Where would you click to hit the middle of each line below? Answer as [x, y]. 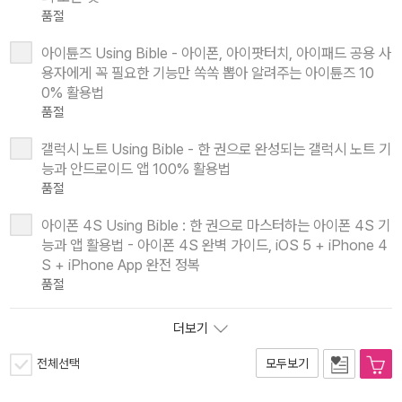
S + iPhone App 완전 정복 [121, 264]
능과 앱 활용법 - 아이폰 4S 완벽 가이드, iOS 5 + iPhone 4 [214, 245]
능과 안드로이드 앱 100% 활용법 [136, 168]
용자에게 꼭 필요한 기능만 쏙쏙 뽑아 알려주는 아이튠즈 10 [208, 72]
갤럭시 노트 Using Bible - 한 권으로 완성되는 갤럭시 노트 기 [216, 149]
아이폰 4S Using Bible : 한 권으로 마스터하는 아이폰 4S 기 [216, 225]
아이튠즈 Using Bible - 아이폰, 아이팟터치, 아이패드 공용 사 [216, 52]
